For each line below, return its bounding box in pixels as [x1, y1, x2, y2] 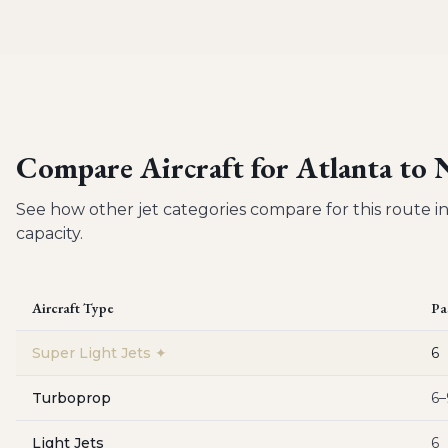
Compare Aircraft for [16, 148, 296, 187]
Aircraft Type [32, 299, 114, 317]
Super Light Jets [32, 344, 151, 362]
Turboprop [32, 389, 111, 407]
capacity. [16, 224, 83, 243]
